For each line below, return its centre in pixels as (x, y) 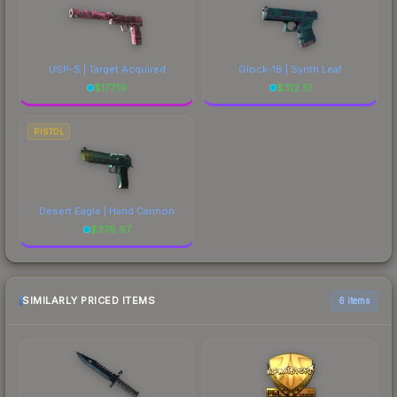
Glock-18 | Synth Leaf (290, 69)
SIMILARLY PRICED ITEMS (89, 301)
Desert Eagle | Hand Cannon (107, 210)
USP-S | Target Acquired (107, 69)
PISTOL (49, 131)
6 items (354, 300)
